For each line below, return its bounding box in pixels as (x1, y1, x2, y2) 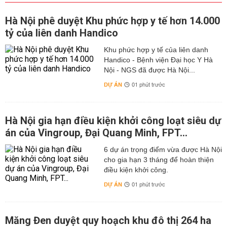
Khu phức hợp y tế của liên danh (103, 46, 208, 54)
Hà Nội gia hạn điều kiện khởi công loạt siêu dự (5, 115, 221, 127)
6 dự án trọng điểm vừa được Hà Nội (103, 145, 222, 154)
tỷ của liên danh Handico (5, 27, 118, 39)
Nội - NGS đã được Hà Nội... (103, 66, 195, 74)
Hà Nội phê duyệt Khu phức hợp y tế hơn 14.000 (5, 15, 220, 27)
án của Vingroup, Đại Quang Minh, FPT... (5, 127, 187, 139)
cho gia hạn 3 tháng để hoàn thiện (103, 156, 214, 164)
